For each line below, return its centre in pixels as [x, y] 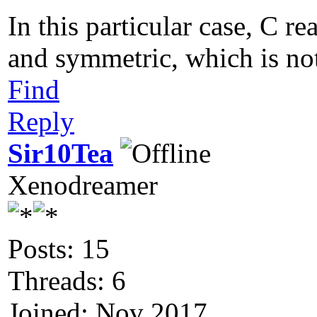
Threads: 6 [67, 281]
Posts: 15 [59, 249]
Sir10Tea [60, 154]
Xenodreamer [83, 185]
